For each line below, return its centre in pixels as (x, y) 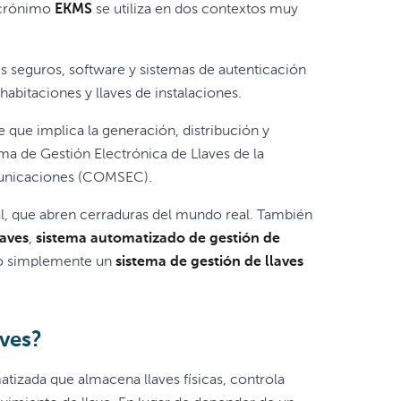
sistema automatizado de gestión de (158, 239)
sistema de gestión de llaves (209, 262)
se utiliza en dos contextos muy (195, 10)
